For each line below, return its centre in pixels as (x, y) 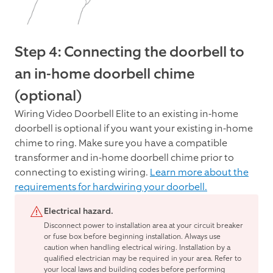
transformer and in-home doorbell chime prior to (124, 158)
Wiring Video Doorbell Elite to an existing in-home (126, 114)
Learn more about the (199, 172)
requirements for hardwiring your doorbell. (111, 187)
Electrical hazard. (78, 211)
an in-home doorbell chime (105, 74)
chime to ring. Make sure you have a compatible (121, 143)
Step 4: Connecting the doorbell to (129, 52)
